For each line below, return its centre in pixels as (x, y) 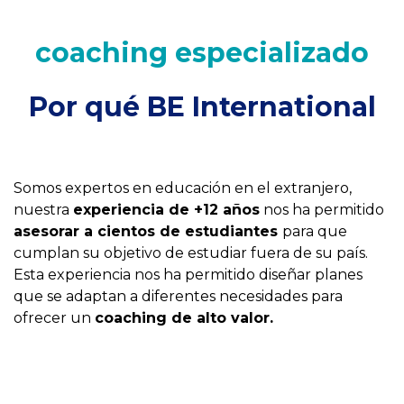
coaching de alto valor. (184, 318)
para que (315, 231)
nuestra (43, 210)
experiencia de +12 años (166, 210)
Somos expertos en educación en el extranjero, (183, 188)
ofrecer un (54, 318)
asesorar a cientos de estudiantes (148, 231)
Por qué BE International (202, 107)
